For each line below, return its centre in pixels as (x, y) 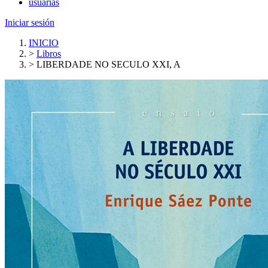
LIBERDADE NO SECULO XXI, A (109, 64)
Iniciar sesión (30, 22)
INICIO (44, 42)
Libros (49, 53)
